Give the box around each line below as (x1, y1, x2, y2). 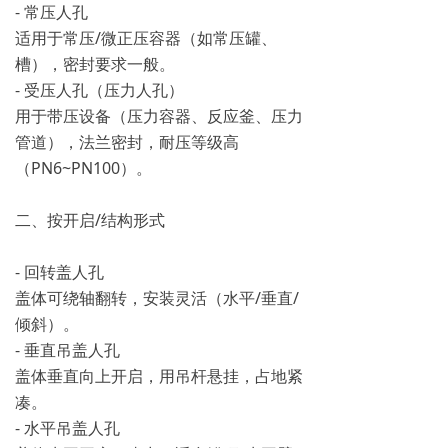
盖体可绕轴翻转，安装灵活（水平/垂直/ (15, 287, 299, 309)
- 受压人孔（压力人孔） (15, 79, 184, 101)
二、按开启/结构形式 (15, 209, 165, 231)
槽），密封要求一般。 (15, 53, 175, 75)
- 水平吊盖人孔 (15, 417, 120, 439)
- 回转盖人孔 (15, 261, 104, 283)
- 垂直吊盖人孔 (15, 339, 120, 361)
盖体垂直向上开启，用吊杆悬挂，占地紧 (15, 365, 303, 387)
